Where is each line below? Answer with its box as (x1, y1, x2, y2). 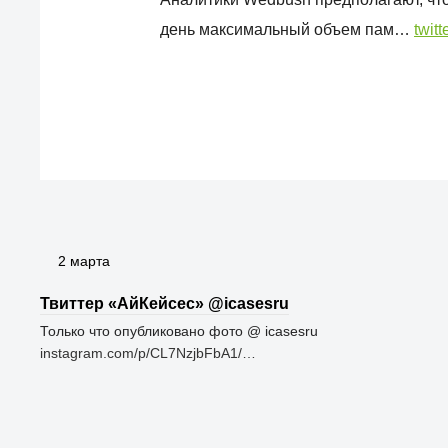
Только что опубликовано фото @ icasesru (40, 323, 318, 339)
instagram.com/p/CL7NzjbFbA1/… (40, 345, 256, 361)
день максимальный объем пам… (160, 21, 414, 38)
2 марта (58, 253, 110, 269)
